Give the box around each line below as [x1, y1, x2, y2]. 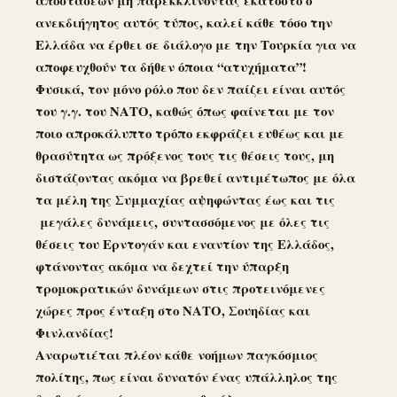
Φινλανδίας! [35, 322, 113, 342]
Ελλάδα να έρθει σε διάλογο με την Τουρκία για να [35, 34, 356, 54]
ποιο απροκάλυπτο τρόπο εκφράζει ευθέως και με [35, 122, 345, 143]
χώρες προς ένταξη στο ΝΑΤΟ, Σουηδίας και [35, 300, 310, 320]
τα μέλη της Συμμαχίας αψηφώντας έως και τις [35, 189, 335, 209]
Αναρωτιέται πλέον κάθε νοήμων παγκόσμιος [35, 344, 318, 364]
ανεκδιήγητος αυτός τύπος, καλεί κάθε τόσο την [35, 12, 332, 32]
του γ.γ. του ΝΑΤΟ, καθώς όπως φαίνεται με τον [35, 100, 334, 121]
